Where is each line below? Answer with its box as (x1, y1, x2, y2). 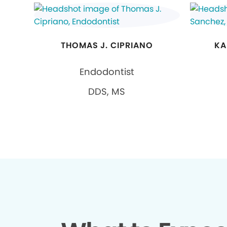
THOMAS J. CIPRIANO (60, 39, 154, 51)
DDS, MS (88, 85, 126, 98)
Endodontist (79, 65, 134, 78)
